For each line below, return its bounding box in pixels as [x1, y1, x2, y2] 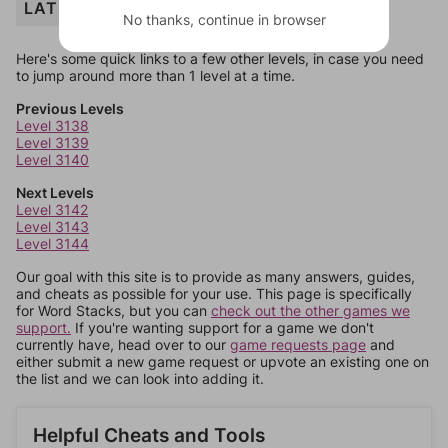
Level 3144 [16, 235, 89, 252]
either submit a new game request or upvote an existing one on [16, 353, 429, 370]
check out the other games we [211, 302, 410, 319]
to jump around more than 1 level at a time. [16, 67, 295, 84]
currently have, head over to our [16, 336, 230, 353]
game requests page [230, 336, 366, 353]
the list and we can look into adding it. [16, 370, 264, 387]
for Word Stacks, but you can [16, 302, 211, 319]
